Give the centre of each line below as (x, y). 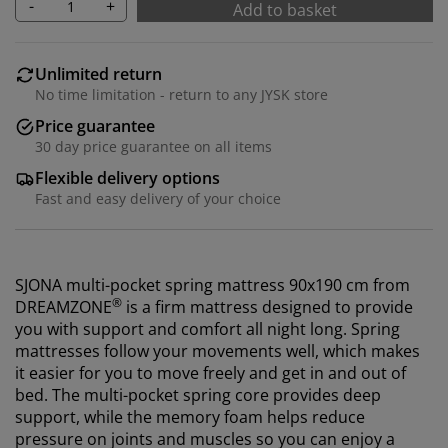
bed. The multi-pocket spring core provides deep (198, 394)
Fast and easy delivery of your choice (158, 198)
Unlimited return (98, 73)
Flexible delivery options (127, 177)
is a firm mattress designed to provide (267, 306)
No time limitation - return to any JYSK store (181, 94)
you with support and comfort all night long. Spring (207, 328)
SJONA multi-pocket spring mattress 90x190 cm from (212, 284)
